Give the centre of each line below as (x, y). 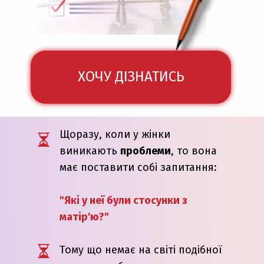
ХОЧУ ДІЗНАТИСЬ (131, 77)
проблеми (146, 151)
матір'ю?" (84, 217)
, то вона (194, 151)
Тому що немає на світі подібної (141, 250)
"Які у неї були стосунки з (123, 200)
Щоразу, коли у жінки (115, 134)
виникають (90, 151)
